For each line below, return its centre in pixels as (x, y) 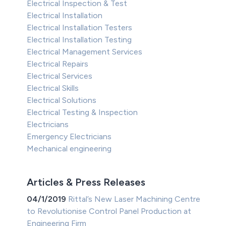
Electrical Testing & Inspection (82, 112)
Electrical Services (60, 76)
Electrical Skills (53, 88)
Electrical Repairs (58, 64)
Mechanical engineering (69, 149)
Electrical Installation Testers (80, 28)
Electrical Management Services (85, 52)
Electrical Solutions (62, 100)
